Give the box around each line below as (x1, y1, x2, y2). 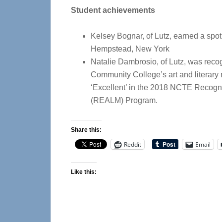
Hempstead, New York (91, 45, 169, 53)
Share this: (71, 126, 102, 133)
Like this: (71, 168, 97, 175)
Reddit (124, 140, 141, 149)
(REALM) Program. (91, 96, 158, 105)
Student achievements (71, 6, 155, 14)
